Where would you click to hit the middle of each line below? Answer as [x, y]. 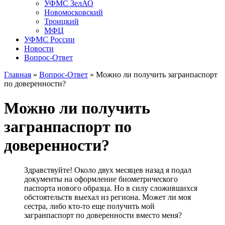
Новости [39, 48]
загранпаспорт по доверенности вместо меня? [103, 215]
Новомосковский [74, 12]
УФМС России [49, 39]
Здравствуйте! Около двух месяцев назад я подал [108, 170]
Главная [18, 75]
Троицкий [62, 21]
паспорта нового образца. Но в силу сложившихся [111, 188]
